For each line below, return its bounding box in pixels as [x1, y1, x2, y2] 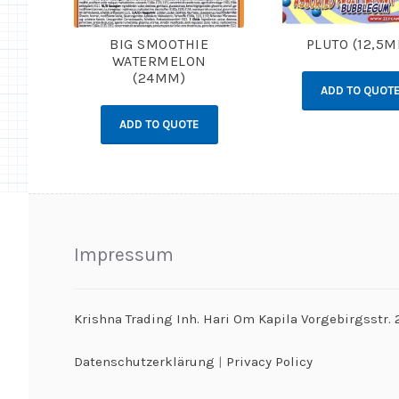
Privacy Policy [225, 354, 313, 370]
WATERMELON [111, 53, 207, 69]
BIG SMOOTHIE [110, 36, 208, 53]
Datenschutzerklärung [73, 354, 215, 370]
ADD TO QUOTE [118, 118, 199, 132]
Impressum [73, 243, 174, 265]
